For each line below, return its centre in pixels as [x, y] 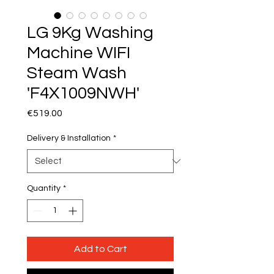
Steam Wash [77, 73]
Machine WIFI [79, 53]
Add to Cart [100, 249]
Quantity [44, 189]
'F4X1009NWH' [83, 94]
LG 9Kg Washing [90, 33]
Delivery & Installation [69, 139]
